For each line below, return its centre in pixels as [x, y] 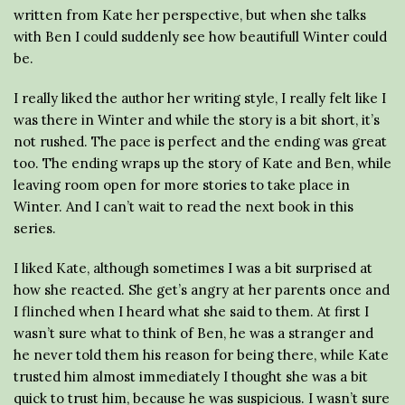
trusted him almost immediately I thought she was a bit [191, 377]
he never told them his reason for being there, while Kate [201, 355]
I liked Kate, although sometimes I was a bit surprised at [193, 268]
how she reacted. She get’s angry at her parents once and [202, 290]
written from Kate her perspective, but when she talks [190, 15]
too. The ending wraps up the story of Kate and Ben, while [202, 163]
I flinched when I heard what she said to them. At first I [191, 311]
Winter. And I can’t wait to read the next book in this [184, 207]
